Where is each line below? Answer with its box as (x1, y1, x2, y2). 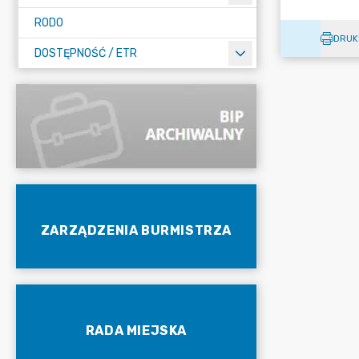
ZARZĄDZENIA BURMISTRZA (40, 222, 232, 238)
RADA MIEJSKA (85, 322, 188, 338)
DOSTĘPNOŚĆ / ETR (34, 46, 137, 60)
